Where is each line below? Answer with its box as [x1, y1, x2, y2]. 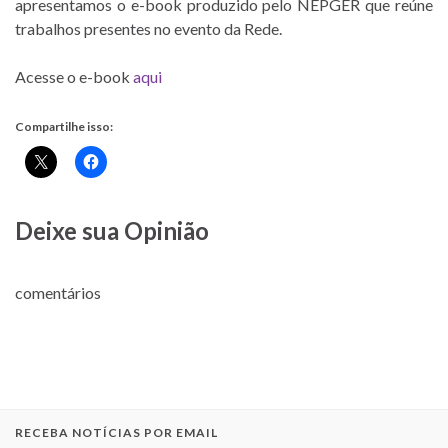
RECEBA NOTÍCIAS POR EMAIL [15, 424, 218, 440]
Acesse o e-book [15, 66, 133, 86]
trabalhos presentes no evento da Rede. [15, 18, 282, 38]
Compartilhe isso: [15, 118, 113, 134]
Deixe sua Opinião [15, 215, 209, 245]
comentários [15, 282, 101, 302]
